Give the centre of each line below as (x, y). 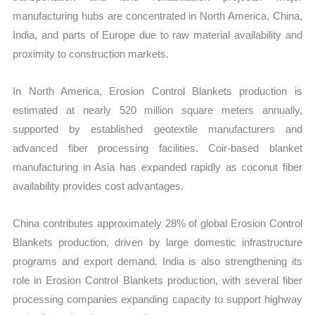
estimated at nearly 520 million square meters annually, (157, 110)
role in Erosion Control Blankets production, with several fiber (157, 281)
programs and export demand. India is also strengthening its (157, 262)
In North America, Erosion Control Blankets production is (157, 91)
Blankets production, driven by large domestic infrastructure (157, 243)
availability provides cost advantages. (98, 186)
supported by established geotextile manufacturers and (157, 129)
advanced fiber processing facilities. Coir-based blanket (157, 148)
